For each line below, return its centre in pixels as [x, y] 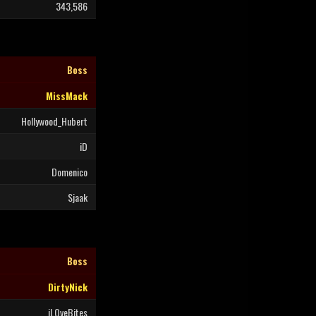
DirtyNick [68, 287]
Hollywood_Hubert [54, 121]
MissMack [67, 96]
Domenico [69, 172]
